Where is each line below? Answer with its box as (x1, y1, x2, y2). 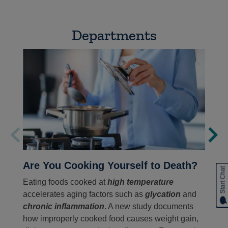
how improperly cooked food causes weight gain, (23, 214, 198, 223)
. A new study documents (104, 202, 193, 211)
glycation (145, 189, 181, 198)
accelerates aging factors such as (23, 189, 145, 198)
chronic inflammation (23, 202, 104, 211)
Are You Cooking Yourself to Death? (23, 159, 197, 171)
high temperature (107, 177, 174, 186)
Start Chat (219, 166, 226, 194)
